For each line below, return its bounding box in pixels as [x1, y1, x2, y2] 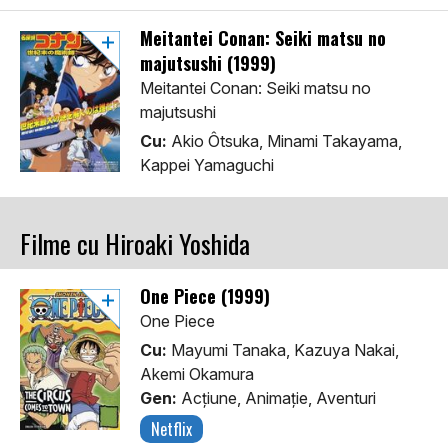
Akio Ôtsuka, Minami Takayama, [167, 131, 402, 152]
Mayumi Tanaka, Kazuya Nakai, [167, 340, 399, 361]
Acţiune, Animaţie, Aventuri [177, 388, 376, 409]
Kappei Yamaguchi [140, 155, 274, 176]
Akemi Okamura [140, 364, 254, 385]
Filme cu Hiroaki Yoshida [20, 224, 250, 264]
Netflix [151, 417, 192, 442]
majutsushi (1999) [140, 50, 276, 77]
